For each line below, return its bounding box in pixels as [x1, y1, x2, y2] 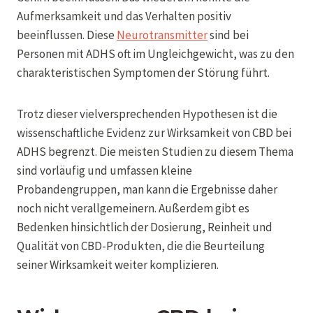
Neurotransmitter [117, 27, 208, 43]
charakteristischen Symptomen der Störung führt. [17, 64, 270, 80]
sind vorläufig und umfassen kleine [17, 162, 192, 178]
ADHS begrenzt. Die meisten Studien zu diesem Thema [17, 143, 293, 159]
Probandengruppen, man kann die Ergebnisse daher [17, 181, 277, 197]
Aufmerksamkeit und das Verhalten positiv [17, 8, 231, 24]
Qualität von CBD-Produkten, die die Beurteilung [17, 238, 265, 254]
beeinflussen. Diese [17, 27, 117, 43]
